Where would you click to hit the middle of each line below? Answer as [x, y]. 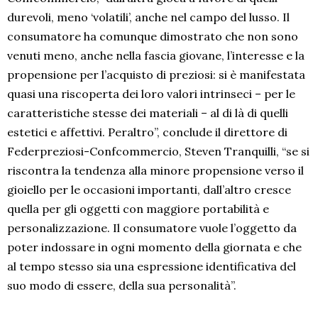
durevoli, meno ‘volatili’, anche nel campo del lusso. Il [148, 17]
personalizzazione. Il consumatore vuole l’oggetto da [152, 228]
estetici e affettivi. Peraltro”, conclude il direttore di [147, 132]
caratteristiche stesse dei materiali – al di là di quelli [148, 113]
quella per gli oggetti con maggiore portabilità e [138, 209]
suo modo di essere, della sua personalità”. [122, 286]
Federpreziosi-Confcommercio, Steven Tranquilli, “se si [158, 152]
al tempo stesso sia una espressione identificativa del [152, 267]
